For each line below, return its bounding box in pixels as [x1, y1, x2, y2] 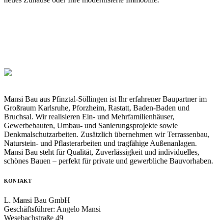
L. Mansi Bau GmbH [4, 195, 70, 204]
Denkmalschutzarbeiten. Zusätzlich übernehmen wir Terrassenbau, [4, 130, 210, 138]
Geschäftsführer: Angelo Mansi [4, 204, 101, 213]
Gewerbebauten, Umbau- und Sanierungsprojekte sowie [4, 121, 178, 130]
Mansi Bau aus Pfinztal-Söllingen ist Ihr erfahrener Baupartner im [4, 95, 207, 103]
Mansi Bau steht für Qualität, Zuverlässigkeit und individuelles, [4, 148, 199, 156]
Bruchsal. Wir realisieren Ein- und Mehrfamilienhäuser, [4, 112, 174, 121]
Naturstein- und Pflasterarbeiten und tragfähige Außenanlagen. [4, 139, 197, 147]
